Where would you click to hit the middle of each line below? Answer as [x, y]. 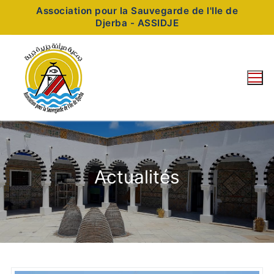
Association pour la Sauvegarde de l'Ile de [137, 11]
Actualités [137, 177]
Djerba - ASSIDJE [137, 23]
